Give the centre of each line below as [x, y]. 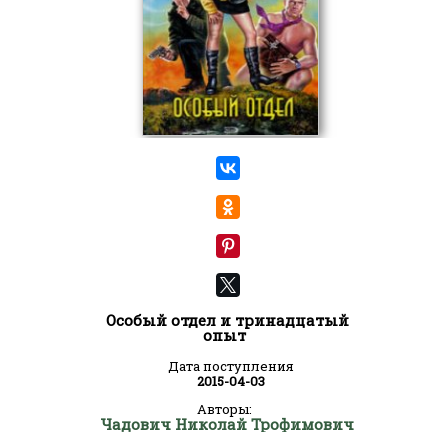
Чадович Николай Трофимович [227, 424]
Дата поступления [231, 366]
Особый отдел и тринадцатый [227, 320]
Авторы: [224, 409]
